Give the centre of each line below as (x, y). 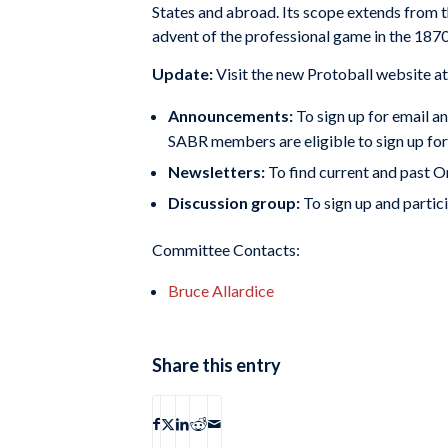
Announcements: (230, 115)
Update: (184, 73)
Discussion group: (234, 202)
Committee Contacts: (226, 249)
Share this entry (216, 365)
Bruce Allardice (221, 291)
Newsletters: (218, 171)
